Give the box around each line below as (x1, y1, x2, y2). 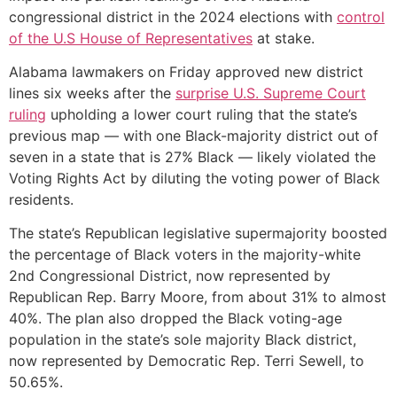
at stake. (253, 28, 315, 47)
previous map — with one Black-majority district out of (9, 126, 378, 144)
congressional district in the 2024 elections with (9, 7, 337, 26)
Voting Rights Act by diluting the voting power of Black (9, 168, 380, 187)
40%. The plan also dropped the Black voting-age (9, 309, 342, 328)
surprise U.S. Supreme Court (175, 83, 366, 102)
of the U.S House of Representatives (9, 28, 253, 47)
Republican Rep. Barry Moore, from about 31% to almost (9, 288, 386, 307)
